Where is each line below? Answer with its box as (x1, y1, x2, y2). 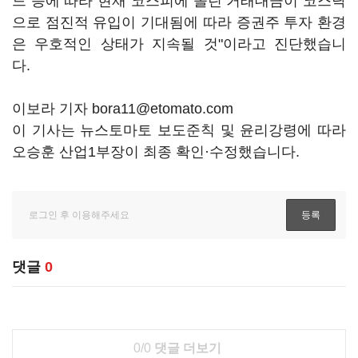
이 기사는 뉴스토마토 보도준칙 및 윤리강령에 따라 (12, 122, 346, 138)
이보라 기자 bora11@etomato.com (12, 101, 233, 117)
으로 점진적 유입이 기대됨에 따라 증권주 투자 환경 (12, 14, 346, 30)
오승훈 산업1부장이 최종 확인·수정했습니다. (12, 144, 300, 160)
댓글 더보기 (150, 341, 221, 355)
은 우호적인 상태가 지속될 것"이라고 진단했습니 (12, 36, 346, 52)
